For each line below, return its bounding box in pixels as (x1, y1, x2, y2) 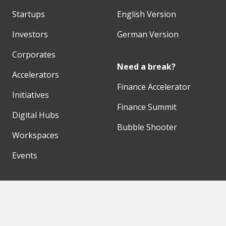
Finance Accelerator (117, 81, 191, 92)
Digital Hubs (12, 109, 59, 121)
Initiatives (12, 89, 49, 100)
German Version (117, 28, 179, 40)
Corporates (12, 48, 55, 60)
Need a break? (117, 61, 176, 72)
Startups (12, 8, 45, 20)
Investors (12, 28, 48, 40)
